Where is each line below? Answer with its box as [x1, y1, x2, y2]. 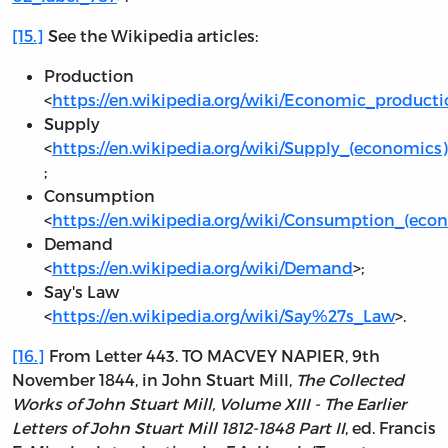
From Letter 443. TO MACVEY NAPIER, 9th [45, 345, 380, 365]
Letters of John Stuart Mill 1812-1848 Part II [12, 417, 345, 437]
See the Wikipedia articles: [44, 25, 258, 45]
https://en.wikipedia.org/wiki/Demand [52, 257, 353, 277]
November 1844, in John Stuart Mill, [12, 369, 296, 389]
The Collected [296, 369, 404, 389]
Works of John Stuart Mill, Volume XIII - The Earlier [12, 393, 406, 413]
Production [44, 65, 134, 85]
